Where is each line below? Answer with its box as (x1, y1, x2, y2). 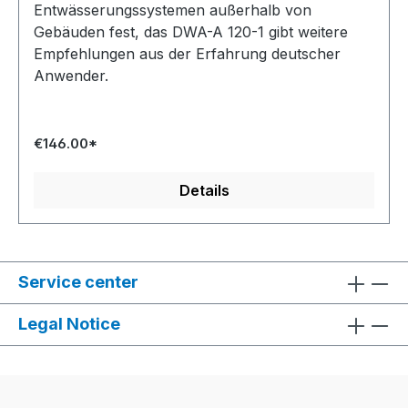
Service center (18, 272, 138, 291)
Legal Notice (18, 314, 120, 333)
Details (178, 181, 229, 199)
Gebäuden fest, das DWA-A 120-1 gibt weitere (34, 23, 348, 41)
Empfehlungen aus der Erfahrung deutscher (34, 45, 341, 63)
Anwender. (34, 66, 108, 85)
